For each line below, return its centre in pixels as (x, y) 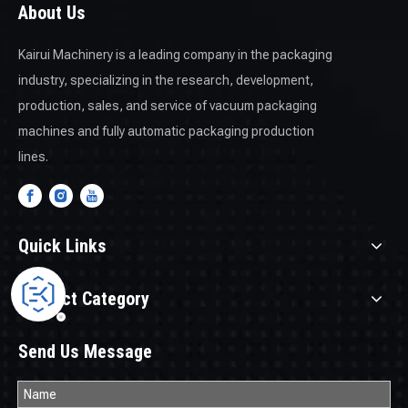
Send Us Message (85, 351)
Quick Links (62, 245)
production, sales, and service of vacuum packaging (168, 105)
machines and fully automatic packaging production (166, 131)
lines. (33, 156)
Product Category (84, 298)
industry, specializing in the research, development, (166, 80)
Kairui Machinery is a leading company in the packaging (175, 54)
